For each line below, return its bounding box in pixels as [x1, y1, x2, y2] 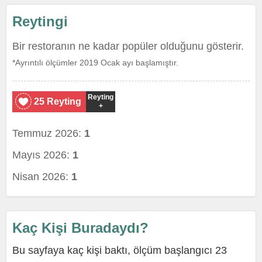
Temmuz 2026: [12, 127, 84, 139]
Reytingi [12, 13, 68, 29]
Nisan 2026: [12, 171, 71, 182]
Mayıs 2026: [12, 149, 73, 161]
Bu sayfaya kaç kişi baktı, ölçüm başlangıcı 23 [12, 244, 227, 256]
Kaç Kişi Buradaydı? [12, 220, 149, 236]
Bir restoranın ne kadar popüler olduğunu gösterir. [12, 40, 244, 52]
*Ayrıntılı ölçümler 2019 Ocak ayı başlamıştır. [12, 58, 178, 67]
